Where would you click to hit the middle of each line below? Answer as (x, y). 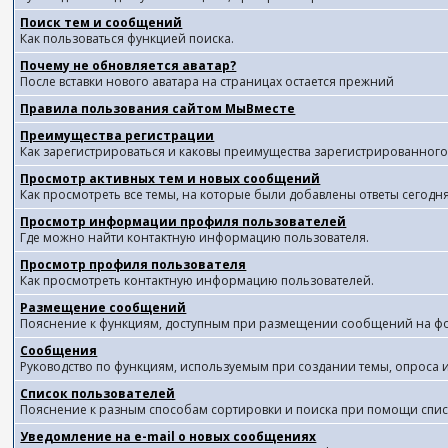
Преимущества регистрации (117, 135)
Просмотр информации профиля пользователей (183, 221)
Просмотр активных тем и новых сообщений (170, 178)
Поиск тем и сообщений (101, 22)
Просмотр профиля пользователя (133, 264)
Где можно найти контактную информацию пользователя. (195, 237)
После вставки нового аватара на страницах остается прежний (207, 81)
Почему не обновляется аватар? (128, 65)
